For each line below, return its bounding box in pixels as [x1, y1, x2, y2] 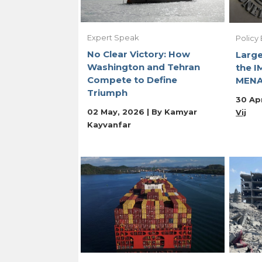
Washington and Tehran [87, 61, 201, 73]
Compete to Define [87, 74, 178, 85]
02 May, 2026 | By [87, 106, 165, 116]
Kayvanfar [87, 119, 132, 129]
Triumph [87, 87, 128, 98]
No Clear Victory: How [87, 48, 191, 60]
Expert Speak [87, 32, 140, 42]
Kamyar [164, 106, 198, 116]
